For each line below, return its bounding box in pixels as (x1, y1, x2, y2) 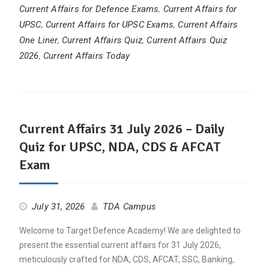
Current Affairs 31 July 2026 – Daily (19, 121, 225, 138)
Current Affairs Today (43, 50, 130, 62)
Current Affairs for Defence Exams (19, 4, 159, 15)
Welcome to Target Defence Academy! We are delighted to (19, 226, 241, 236)
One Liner (19, 35, 58, 46)
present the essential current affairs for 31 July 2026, (19, 240, 221, 250)
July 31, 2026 (31, 201, 85, 213)
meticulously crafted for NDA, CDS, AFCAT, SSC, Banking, (19, 255, 234, 265)
